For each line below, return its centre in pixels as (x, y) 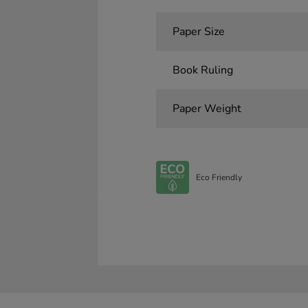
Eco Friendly (219, 177)
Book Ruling (202, 70)
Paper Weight (207, 109)
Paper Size (198, 32)
